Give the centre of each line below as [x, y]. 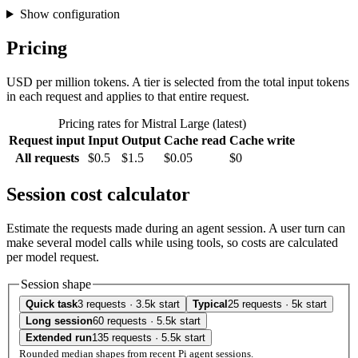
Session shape [56, 284]
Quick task [52, 304]
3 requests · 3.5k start [129, 304]
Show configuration [70, 14]
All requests [47, 157]
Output [141, 140]
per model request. [53, 257]
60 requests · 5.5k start [147, 321]
